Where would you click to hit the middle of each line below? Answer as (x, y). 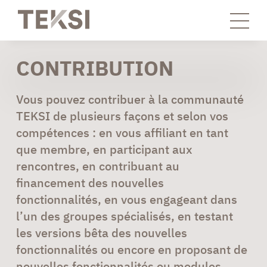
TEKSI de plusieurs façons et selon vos (122, 116)
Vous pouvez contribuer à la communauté (130, 99)
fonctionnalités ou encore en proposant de (131, 249)
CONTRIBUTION (94, 68)
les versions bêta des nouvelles (101, 232)
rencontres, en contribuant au (97, 166)
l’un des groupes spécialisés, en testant (124, 216)
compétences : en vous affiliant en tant (122, 132)
